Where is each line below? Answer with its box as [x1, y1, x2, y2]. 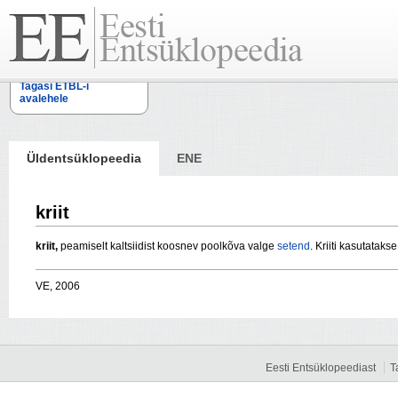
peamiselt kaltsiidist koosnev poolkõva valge [58, 240, 277, 253]
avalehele [20, 92, 68, 105]
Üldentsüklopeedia [27, 151, 141, 165]
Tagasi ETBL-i [20, 80, 89, 92]
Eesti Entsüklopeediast [266, 362, 376, 375]
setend [277, 240, 310, 253]
